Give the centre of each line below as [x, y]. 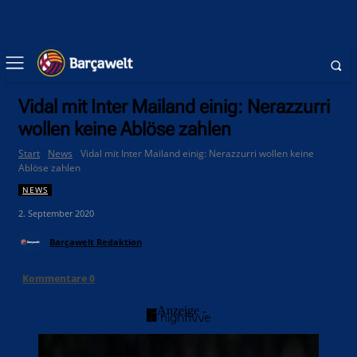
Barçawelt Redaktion [96, 242]
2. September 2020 [56, 214]
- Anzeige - [178, 311]
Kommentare [56, 279]
